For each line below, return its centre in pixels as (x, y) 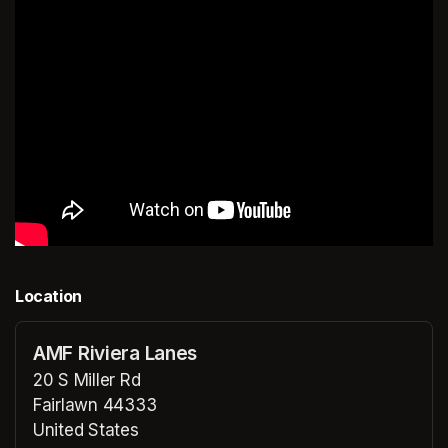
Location (48, 296)
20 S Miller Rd (87, 380)
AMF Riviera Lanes (115, 353)
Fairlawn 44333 (95, 405)
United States (86, 430)
